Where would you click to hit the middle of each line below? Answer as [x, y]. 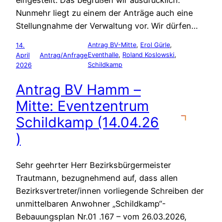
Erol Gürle [155, 45]
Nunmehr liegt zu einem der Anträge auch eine [104, 13]
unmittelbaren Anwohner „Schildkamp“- [91, 204]
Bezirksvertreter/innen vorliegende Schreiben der [110, 191]
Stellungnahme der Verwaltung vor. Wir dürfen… [107, 26]
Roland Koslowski [149, 55]
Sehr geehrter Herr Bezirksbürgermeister [93, 165]
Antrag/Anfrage [64, 55]
